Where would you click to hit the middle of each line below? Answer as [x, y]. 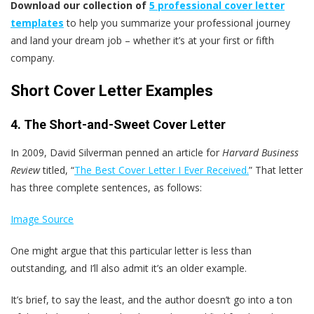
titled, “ [57, 170]
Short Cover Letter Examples [112, 91]
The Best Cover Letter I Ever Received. [162, 170]
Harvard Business [260, 153]
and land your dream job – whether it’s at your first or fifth [142, 41]
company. [33, 58]
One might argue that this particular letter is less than [131, 251]
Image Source [42, 219]
